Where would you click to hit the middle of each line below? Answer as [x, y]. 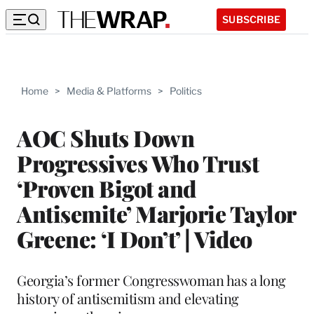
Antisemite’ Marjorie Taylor [156, 213]
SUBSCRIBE [251, 19]
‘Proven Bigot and [107, 188]
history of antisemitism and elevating [128, 298]
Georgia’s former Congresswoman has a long [151, 280]
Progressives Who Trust [138, 163]
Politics [186, 91]
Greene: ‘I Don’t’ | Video [135, 238]
